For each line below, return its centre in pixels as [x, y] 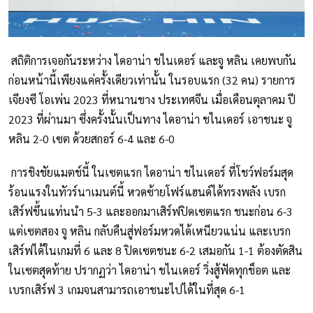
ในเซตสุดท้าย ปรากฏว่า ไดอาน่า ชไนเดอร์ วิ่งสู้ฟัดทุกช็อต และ [150, 270]
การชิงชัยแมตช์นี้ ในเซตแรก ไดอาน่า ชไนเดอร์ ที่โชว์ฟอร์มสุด [151, 172]
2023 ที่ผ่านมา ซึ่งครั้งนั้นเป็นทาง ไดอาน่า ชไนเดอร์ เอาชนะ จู [150, 119]
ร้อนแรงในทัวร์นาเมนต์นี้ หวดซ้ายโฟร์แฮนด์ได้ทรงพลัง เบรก [147, 191]
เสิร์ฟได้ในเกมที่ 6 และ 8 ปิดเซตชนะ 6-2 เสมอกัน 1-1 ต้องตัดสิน [155, 250]
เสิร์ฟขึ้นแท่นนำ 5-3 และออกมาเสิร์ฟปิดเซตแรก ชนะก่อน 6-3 [151, 211]
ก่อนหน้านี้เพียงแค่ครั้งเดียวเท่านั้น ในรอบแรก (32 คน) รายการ [152, 80]
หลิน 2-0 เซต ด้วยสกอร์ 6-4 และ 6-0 [92, 138]
